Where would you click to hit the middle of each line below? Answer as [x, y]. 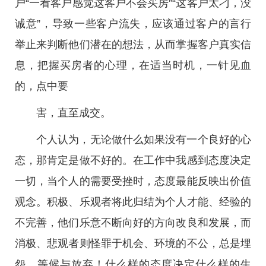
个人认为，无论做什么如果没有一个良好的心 [144, 140]
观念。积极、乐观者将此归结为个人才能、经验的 [133, 202]
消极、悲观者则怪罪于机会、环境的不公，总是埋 [133, 243]
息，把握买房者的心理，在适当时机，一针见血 [133, 65]
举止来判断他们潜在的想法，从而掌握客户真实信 [133, 45]
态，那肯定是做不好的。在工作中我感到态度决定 [133, 160]
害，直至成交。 [74, 113]
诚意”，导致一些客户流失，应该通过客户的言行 [133, 24]
